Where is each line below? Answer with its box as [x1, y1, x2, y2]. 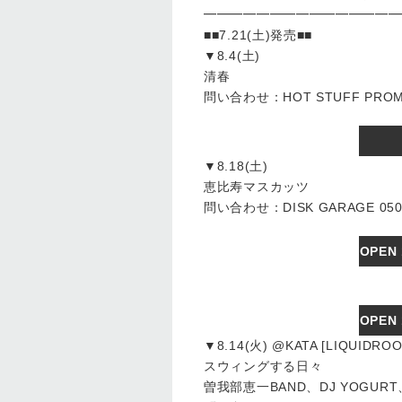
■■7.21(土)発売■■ [204, 28, 313, 42]
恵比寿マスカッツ [204, 179, 310, 194]
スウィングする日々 [204, 359, 323, 373]
